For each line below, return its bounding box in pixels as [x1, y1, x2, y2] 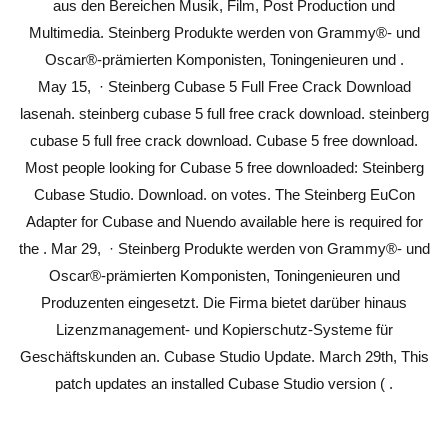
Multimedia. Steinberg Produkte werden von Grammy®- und [28, 24, 420, 41]
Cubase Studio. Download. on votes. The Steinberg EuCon [33, 186, 415, 203]
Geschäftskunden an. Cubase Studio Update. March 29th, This [19, 348, 429, 365]
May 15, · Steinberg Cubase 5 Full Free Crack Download [37, 78, 411, 95]
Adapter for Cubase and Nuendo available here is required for [25, 213, 423, 230]
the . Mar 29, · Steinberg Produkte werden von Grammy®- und [18, 240, 430, 257]
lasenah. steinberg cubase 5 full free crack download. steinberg [19, 105, 429, 122]
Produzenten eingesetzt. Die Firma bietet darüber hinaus [41, 294, 407, 311]
